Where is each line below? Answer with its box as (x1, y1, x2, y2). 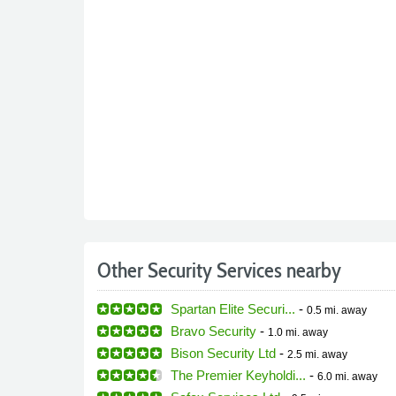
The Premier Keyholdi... (170, 367, 306, 383)
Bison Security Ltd (170, 345, 276, 361)
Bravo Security (170, 323, 256, 339)
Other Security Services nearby (96, 256, 341, 283)
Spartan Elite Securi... (170, 301, 295, 316)
